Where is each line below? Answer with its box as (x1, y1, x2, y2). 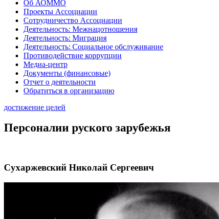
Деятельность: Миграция (23, 33, 107, 42)
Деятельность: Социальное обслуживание (23, 42, 163, 51)
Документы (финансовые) (23, 68, 110, 77)
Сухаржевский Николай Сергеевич (4, 162, 154, 173)
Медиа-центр (23, 60, 67, 68)
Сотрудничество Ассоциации (23, 16, 122, 24)
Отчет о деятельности (23, 77, 96, 86)
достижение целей (4, 103, 66, 111)
